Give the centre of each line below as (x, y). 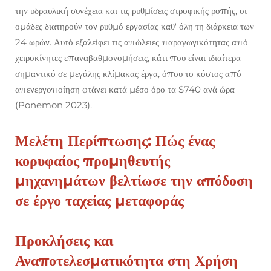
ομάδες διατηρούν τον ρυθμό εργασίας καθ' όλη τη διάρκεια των (135, 27)
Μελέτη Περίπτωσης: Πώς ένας (115, 141)
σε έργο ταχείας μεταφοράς (100, 201)
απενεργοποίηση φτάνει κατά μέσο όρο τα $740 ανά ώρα (125, 90)
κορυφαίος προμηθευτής (93, 161)
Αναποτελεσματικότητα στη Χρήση (126, 261)
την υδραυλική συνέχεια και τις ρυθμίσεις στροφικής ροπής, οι (131, 11)
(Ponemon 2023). (54, 105)
